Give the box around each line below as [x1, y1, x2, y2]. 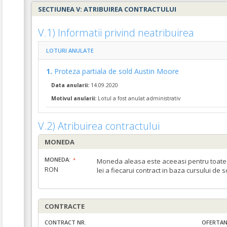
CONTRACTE [45, 202, 85, 211]
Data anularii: [51, 82, 89, 89]
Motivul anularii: [51, 95, 96, 102]
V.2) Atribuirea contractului [38, 119, 160, 133]
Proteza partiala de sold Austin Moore [54, 66, 179, 76]
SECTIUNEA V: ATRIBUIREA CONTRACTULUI [38, 5, 176, 14]
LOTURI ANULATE [46, 47, 94, 54]
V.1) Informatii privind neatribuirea [38, 26, 194, 40]
